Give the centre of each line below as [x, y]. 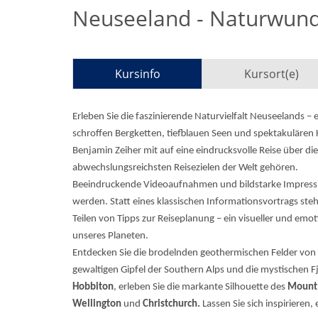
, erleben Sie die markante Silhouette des [201, 287]
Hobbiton [93, 287]
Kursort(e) [271, 74]
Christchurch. [170, 304]
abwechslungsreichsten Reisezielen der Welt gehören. [185, 168]
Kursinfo [137, 74]
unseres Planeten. [110, 236]
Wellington [98, 304]
